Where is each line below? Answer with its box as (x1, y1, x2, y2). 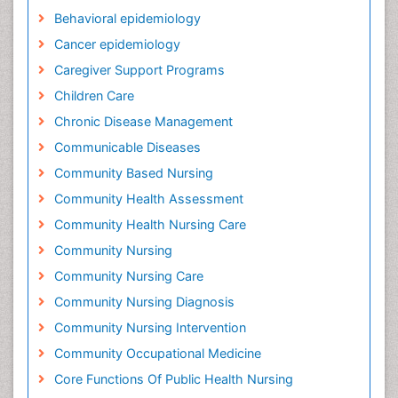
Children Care (53, 88, 134, 104)
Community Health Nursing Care (53, 217, 246, 233)
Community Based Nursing (53, 165, 213, 181)
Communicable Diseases (53, 139, 201, 155)
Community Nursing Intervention (53, 320, 246, 336)
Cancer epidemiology (53, 36, 180, 52)
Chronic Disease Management (53, 114, 233, 130)
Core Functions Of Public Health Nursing (53, 371, 293, 387)
